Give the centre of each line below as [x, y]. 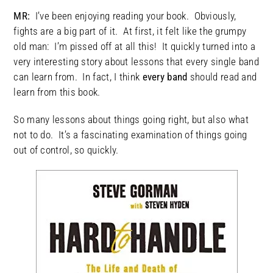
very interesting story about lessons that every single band [136, 62]
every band [165, 77]
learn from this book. [60, 92]
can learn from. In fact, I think [78, 77]
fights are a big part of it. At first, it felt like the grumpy [130, 31]
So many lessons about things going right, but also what [131, 120]
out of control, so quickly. [67, 150]
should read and [222, 77]
